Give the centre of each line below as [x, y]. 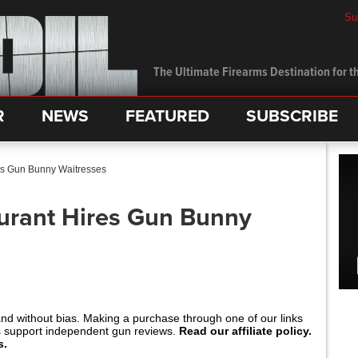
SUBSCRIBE [292, 116]
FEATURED [167, 116]
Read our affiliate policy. [245, 331]
